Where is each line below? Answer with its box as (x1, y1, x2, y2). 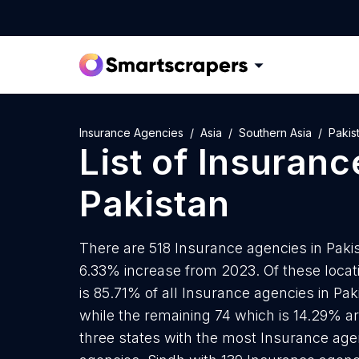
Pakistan (79, 182, 230, 225)
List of (79, 140, 198, 184)
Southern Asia (239, 126, 312, 139)
